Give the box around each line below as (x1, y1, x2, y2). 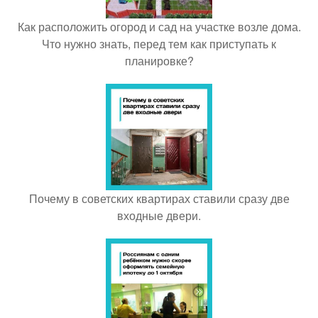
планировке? (124, 52, 194, 69)
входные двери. (117, 207, 201, 224)
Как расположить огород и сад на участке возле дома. (17, 18, 301, 35)
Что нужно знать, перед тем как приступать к (42, 35, 276, 52)
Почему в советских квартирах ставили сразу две (28, 190, 290, 207)
